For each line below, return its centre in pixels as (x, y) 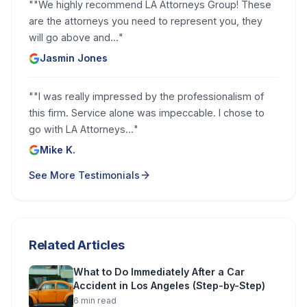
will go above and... (73, 38)
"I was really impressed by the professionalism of (148, 97)
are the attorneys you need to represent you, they (145, 21)
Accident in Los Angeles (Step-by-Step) (170, 286)
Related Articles (76, 244)
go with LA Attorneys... (81, 130)
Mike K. (58, 150)
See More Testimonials (84, 175)
